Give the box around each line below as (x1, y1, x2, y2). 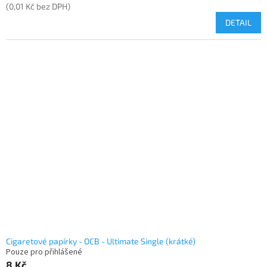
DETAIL (225, 17, 252, 28)
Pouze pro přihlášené (6, 246, 82, 259)
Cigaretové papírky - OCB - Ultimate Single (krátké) (6, 236, 195, 247)
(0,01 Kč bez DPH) (6, 1, 70, 12)
